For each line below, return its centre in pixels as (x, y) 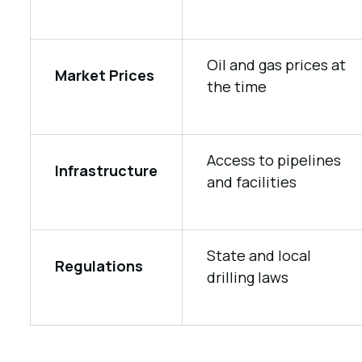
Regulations (99, 266)
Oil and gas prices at (276, 65)
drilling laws (247, 277)
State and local (259, 255)
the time (236, 86)
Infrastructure (106, 170)
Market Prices (104, 75)
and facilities (251, 182)
